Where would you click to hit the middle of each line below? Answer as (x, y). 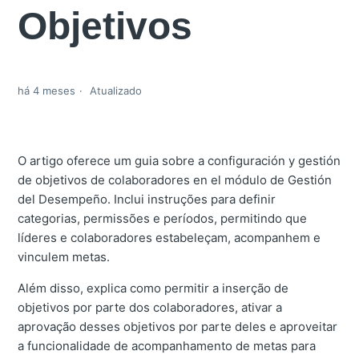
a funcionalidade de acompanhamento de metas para (167, 346)
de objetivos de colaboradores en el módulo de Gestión (175, 180)
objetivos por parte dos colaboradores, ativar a (150, 308)
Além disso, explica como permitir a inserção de (153, 288)
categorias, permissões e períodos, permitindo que (163, 219)
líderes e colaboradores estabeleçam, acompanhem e (169, 238)
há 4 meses (47, 91)
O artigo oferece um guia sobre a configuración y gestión (179, 161)
